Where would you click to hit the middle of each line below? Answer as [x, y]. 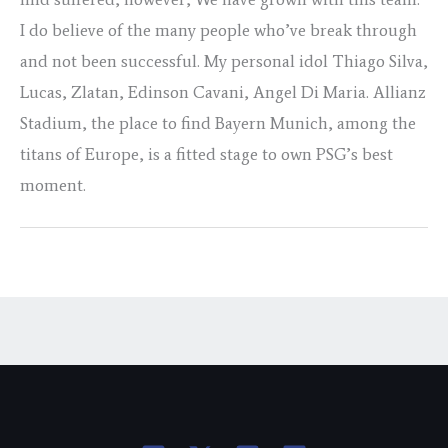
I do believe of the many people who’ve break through [218, 30]
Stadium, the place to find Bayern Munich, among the [218, 123]
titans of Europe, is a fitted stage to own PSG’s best [206, 154]
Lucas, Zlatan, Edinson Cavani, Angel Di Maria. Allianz [223, 92]
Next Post [372, 273]
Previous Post [90, 273]
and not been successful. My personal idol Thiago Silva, [224, 61]
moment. [53, 185]
